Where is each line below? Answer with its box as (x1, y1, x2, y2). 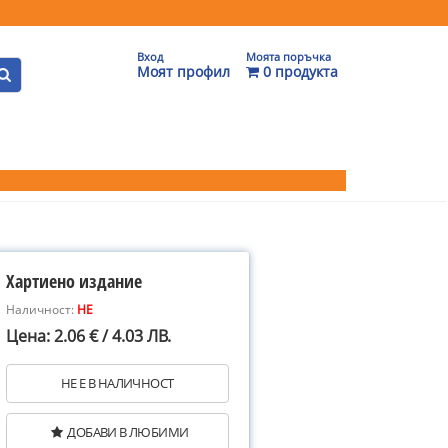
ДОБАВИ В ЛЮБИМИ (67, 423, 189, 441)
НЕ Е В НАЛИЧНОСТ (61, 374, 174, 392)
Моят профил (137, 62, 230, 81)
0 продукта (259, 62, 338, 81)
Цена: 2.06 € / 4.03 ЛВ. (6, 325, 171, 347)
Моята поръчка (246, 49, 331, 64)
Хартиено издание (6, 269, 142, 293)
